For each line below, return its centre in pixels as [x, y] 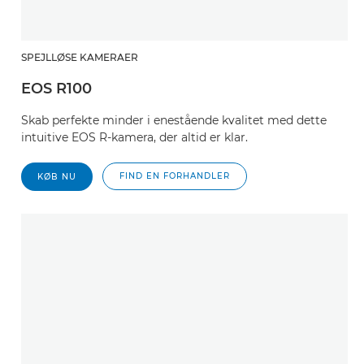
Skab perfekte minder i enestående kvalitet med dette [174, 120]
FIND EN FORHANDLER [175, 176]
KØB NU [57, 177]
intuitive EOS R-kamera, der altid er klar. [134, 137]
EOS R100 [56, 89]
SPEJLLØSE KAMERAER [80, 57]
